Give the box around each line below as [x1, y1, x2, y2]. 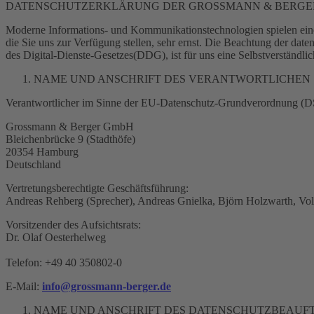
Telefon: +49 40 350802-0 [6, 257, 122, 268]
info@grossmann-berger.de [42, 280, 171, 292]
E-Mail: [6, 280, 42, 292]
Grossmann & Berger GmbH [6, 121, 134, 132]
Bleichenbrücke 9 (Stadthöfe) [6, 133, 135, 145]
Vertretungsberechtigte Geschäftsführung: [6, 182, 189, 194]
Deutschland [6, 158, 61, 170]
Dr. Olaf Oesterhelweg [6, 231, 106, 243]
